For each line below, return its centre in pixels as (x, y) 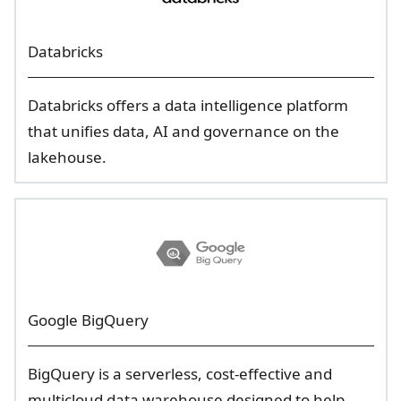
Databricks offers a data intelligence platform (188, 105)
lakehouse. (67, 157)
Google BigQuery (88, 320)
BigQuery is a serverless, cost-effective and (179, 374)
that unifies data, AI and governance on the (183, 131)
